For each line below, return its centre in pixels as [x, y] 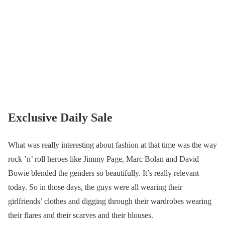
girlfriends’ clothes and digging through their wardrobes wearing [110, 201]
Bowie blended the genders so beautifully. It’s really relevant [103, 173]
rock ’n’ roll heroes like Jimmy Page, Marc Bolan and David [103, 159]
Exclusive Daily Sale [60, 117]
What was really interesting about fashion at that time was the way [113, 145]
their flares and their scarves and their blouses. [81, 215]
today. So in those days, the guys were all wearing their [95, 187]
